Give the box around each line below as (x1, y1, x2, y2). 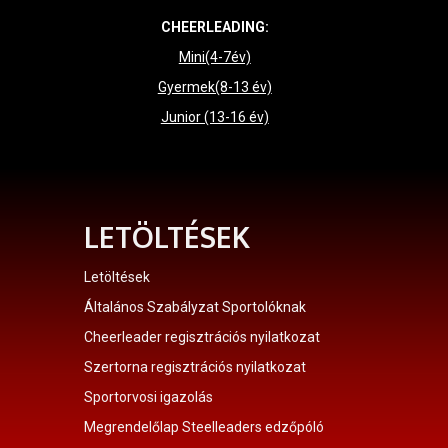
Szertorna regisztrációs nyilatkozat (83, 359, 306, 376)
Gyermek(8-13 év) (157, 79, 272, 96)
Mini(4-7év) (178, 49, 251, 66)
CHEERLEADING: (160, 19, 269, 36)
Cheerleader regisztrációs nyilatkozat (83, 329, 320, 346)
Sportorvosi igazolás (83, 389, 213, 406)
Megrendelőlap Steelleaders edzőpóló (83, 419, 324, 436)
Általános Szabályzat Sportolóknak (83, 299, 306, 316)
